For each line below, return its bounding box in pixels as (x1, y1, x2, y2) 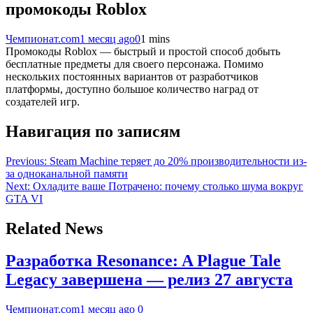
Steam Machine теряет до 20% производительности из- (50, 154, 307, 167)
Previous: (6, 154, 47, 167)
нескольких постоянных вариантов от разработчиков (6, 70, 259, 82)
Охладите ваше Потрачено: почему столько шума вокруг (33, 180, 303, 192)
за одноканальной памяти (6, 167, 128, 180)
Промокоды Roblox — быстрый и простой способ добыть (6, 45, 280, 57)
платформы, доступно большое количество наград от (6, 82, 259, 95)
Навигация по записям (6, 122, 180, 140)
